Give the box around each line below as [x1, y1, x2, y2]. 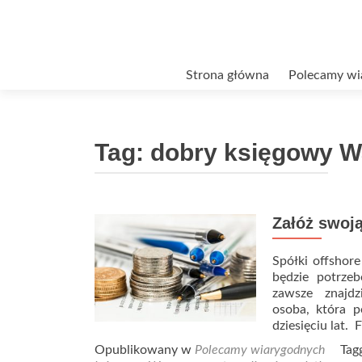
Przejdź [94, 64, 135, 77]
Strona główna [186, 69, 269, 82]
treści [94, 103, 125, 116]
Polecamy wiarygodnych [195, 343, 325, 356]
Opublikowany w [95, 343, 195, 356]
